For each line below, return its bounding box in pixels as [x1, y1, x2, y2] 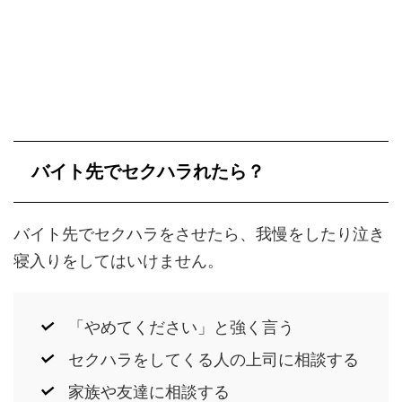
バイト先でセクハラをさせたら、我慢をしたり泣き [13, 224, 385, 244]
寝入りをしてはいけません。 [13, 251, 223, 271]
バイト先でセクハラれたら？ [31, 161, 265, 183]
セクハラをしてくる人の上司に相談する [67, 349, 359, 369]
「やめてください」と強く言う [67, 317, 294, 336]
